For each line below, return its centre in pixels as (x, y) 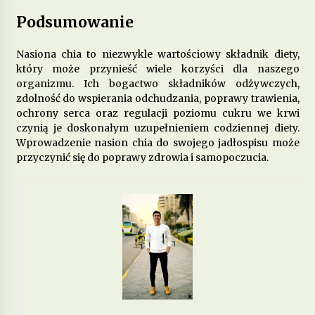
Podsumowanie (75, 22)
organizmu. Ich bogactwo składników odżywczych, (157, 83)
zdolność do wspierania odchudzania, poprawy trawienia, (157, 98)
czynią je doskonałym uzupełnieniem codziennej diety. (157, 128)
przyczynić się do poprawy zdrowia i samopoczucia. (142, 157)
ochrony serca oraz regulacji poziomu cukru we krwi (157, 113)
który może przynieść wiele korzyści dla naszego (157, 69)
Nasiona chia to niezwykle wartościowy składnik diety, (157, 54)
